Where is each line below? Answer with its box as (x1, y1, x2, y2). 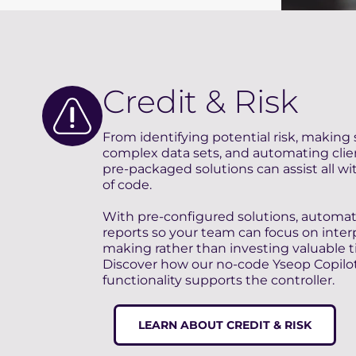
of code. (102, 177, 152, 193)
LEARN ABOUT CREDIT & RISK (137, 318, 311, 333)
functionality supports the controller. (102, 273, 335, 288)
